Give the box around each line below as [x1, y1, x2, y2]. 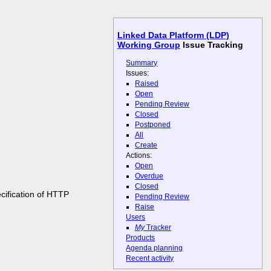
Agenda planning [126, 244, 183, 253]
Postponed [135, 120, 171, 129]
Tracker [145, 223, 172, 232]
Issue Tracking [180, 40, 243, 50]
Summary [126, 58, 158, 67]
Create [135, 140, 158, 149]
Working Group [117, 40, 180, 50]
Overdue [135, 172, 164, 181]
